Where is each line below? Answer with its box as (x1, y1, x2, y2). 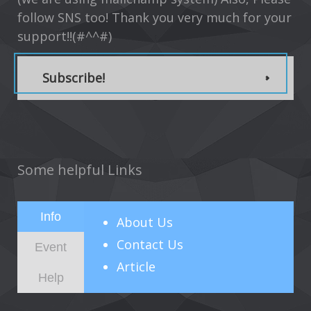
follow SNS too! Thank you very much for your (17, 9, 292, 26)
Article (116, 258, 155, 276)
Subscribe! (42, 69, 105, 87)
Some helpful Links (17, 160, 142, 180)
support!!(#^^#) (17, 28, 112, 45)
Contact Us (116, 236, 183, 253)
